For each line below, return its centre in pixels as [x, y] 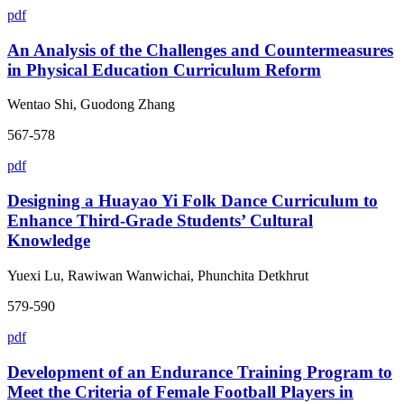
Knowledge [49, 241]
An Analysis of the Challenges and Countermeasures [200, 50]
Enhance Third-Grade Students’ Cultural [160, 221]
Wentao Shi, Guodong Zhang [91, 105]
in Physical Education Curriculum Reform [164, 69]
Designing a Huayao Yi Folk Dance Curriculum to [193, 201]
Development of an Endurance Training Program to [200, 372]
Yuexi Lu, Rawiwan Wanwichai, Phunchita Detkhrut [158, 275]
